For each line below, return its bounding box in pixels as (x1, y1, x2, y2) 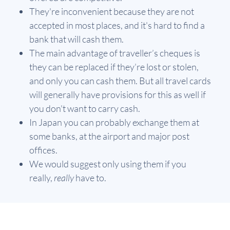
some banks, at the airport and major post (29, 130, 189, 142)
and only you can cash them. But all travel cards (29, 74, 211, 86)
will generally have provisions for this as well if (29, 88, 206, 100)
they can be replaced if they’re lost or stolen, (29, 61, 199, 72)
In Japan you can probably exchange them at (29, 116, 199, 128)
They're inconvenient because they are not (29, 5, 194, 17)
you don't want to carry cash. (29, 102, 140, 114)
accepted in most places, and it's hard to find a (29, 19, 205, 31)
